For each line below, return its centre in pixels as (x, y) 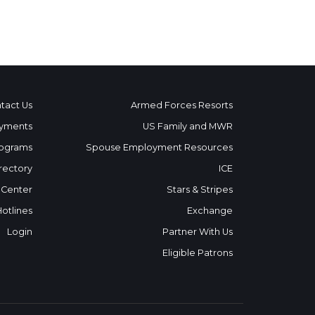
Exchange (210, 211)
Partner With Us (198, 232)
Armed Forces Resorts (182, 105)
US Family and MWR (188, 126)
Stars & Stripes (200, 189)
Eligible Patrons (198, 253)
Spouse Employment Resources (159, 147)
